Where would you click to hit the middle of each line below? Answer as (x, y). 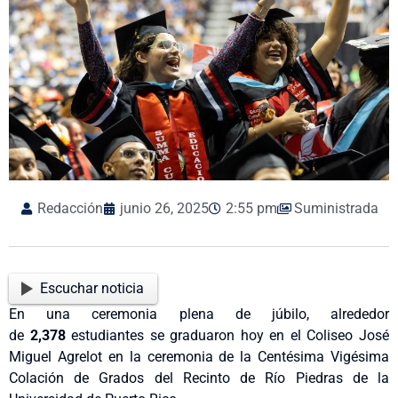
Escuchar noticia (92, 288)
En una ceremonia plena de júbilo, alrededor (199, 314)
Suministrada (336, 209)
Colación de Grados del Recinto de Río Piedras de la (199, 378)
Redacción (70, 209)
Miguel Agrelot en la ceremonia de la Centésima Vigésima (199, 356)
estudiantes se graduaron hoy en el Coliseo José (227, 335)
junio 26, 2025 (164, 209)
